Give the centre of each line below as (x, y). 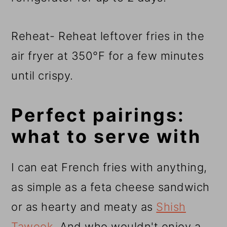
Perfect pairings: (98, 115)
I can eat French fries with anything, (109, 167)
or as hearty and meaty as (84, 207)
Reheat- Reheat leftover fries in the (108, 36)
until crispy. (42, 76)
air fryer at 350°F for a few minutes (108, 56)
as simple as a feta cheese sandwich (110, 187)
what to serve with (106, 137)
